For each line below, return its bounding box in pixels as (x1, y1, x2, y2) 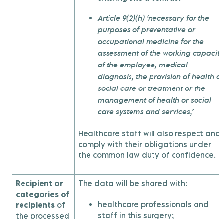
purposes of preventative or (98, 27, 195, 34)
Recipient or (16, 179, 63, 188)
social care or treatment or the (98, 86, 205, 92)
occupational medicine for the (98, 39, 204, 45)
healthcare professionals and (98, 200, 209, 209)
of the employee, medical (98, 62, 188, 69)
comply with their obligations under (78, 140, 211, 149)
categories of (16, 190, 69, 198)
